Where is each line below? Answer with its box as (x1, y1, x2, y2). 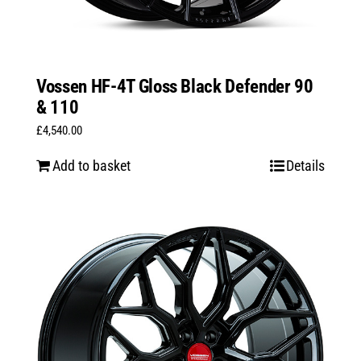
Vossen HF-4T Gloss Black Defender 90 (35, 76, 313, 98)
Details (286, 157, 326, 175)
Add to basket (52, 157, 131, 175)
